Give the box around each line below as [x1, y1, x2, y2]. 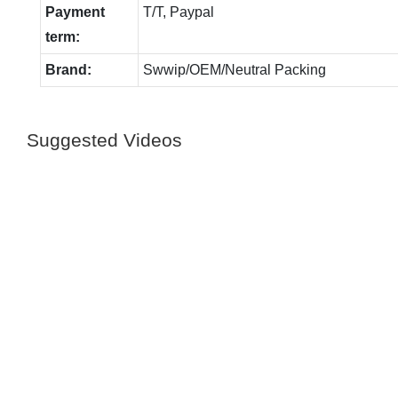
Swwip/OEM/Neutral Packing [142, 61, 326, 77]
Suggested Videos [27, 129, 182, 150]
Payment [44, 4, 105, 20]
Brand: [44, 61, 92, 77]
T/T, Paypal [142, 4, 214, 20]
